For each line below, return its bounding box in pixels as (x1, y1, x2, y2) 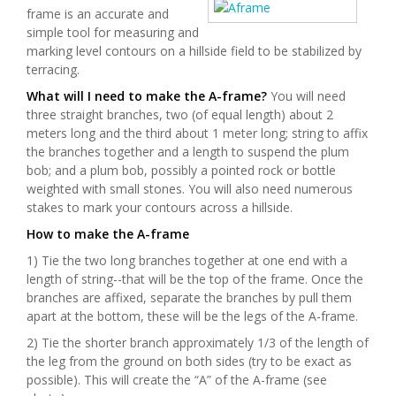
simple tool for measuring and (27, 23, 199, 41)
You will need (267, 87, 346, 104)
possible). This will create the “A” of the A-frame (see (27, 370, 327, 388)
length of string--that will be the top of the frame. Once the (27, 270, 363, 287)
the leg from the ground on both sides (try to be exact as (27, 352, 352, 369)
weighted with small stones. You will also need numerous (27, 179, 353, 197)
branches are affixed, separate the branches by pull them (27, 288, 352, 306)
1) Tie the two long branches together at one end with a (27, 251, 347, 269)
